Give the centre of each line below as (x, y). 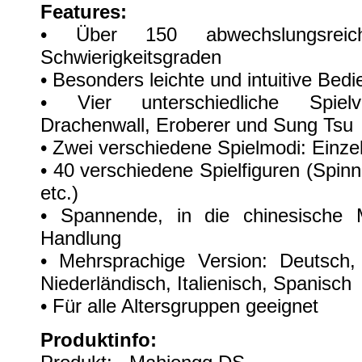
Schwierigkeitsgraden (131, 57)
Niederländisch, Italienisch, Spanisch (196, 283)
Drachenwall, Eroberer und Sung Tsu (197, 124)
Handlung (81, 238)
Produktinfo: (101, 339)
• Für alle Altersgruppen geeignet (179, 305)
